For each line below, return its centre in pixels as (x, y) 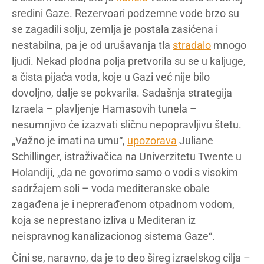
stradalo (192, 45)
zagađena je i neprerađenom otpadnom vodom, (123, 204)
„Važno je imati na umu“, (70, 140)
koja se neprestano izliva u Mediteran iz (104, 220)
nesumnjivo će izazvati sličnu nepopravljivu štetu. (127, 124)
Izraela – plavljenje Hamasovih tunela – (104, 108)
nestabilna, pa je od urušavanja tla (92, 45)
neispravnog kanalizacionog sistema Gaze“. (113, 236)
